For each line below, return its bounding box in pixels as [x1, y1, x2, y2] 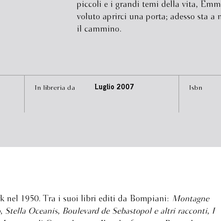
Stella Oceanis [5, 207, 58, 216]
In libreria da [35, 84, 75, 91]
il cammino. [76, 25, 121, 34]
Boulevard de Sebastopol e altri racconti [62, 207, 207, 216]
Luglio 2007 [94, 84, 134, 91]
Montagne [172, 195, 209, 203]
